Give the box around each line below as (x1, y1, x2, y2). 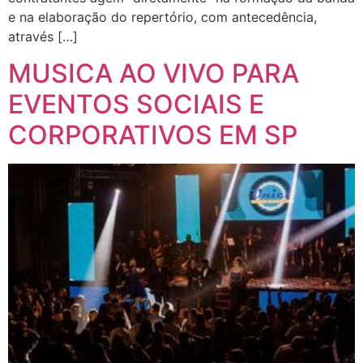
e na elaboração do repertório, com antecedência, (8, 9, 317, 26)
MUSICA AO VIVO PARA (8, 57, 299, 89)
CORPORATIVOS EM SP (8, 118, 297, 151)
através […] (8, 28, 78, 45)
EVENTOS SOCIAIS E (8, 88, 264, 120)
